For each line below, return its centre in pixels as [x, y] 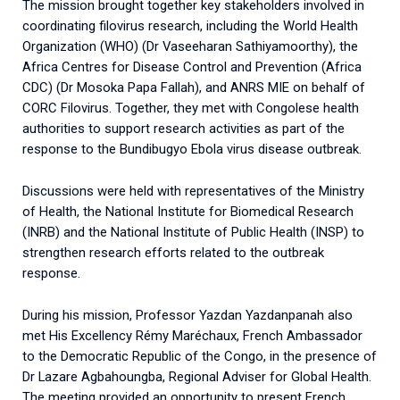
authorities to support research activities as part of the [183, 129]
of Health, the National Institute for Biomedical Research [188, 212]
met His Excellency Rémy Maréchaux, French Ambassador [192, 335]
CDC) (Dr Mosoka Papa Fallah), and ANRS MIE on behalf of [194, 88]
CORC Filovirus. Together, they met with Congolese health [191, 108]
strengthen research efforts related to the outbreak [173, 253]
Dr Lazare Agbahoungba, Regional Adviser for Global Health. [197, 376]
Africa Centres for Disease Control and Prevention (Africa [192, 67]
